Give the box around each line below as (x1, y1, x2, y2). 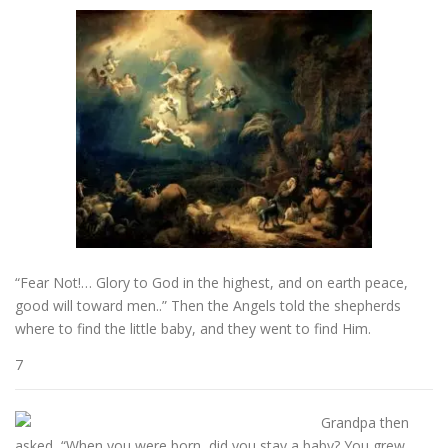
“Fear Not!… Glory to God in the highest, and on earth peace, (15, 273, 408, 293)
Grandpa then (321, 413, 409, 433)
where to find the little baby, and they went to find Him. (15, 319, 371, 339)
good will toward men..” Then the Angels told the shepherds (15, 296, 401, 316)
